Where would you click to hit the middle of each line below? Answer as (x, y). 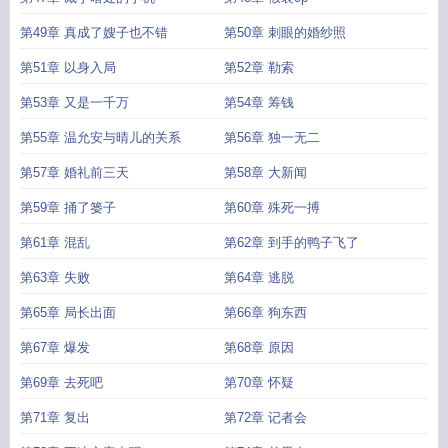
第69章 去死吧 (61, 382)
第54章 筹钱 (259, 102)
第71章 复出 (55, 417)
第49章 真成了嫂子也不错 (94, 32)
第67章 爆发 (55, 347)
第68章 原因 (259, 347)
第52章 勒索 (259, 67)
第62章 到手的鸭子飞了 (291, 242)
